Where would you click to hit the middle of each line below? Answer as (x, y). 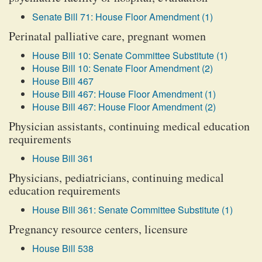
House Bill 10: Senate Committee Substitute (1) (130, 55)
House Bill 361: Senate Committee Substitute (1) (132, 210)
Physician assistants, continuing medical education (129, 126)
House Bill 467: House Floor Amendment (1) (124, 94)
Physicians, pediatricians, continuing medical (116, 177)
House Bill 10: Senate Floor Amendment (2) (123, 68)
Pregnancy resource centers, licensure (98, 229)
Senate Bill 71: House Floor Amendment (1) (123, 17)
